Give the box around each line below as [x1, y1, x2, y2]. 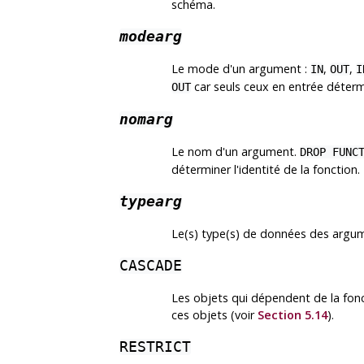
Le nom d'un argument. [171, 144, 300, 160]
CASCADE [119, 258, 182, 275]
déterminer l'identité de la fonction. [171, 162, 360, 178]
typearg [119, 193, 182, 210]
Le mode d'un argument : [171, 61, 310, 77]
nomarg [119, 111, 173, 128]
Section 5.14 [258, 307, 327, 323]
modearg [119, 28, 182, 45]
